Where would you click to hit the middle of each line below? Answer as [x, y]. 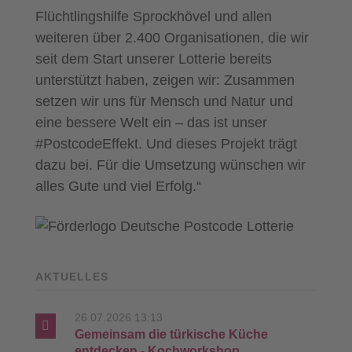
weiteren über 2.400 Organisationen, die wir [172, 38]
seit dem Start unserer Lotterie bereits [153, 59]
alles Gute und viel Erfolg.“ [118, 187]
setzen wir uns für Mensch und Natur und [164, 102]
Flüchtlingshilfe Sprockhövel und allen [153, 17]
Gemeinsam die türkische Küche [171, 334]
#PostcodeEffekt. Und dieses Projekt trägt [166, 144]
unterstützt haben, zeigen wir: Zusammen [165, 81]
